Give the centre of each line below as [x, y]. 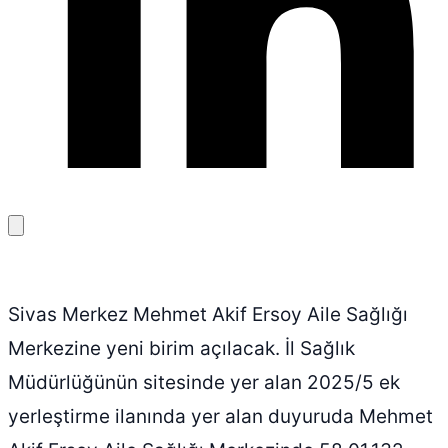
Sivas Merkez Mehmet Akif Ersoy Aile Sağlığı [208, 314]
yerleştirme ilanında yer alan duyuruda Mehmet [220, 416]
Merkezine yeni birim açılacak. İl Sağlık [181, 348]
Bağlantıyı [44, 224]
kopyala [37, 239]
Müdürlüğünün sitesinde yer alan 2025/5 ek [204, 382]
